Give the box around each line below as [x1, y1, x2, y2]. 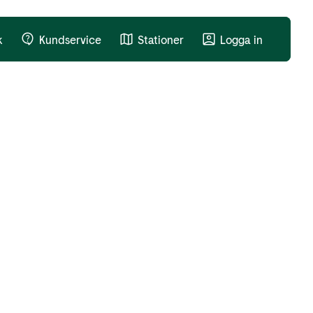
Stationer [138, 32, 184, 46]
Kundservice [39, 32, 101, 46]
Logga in [220, 32, 263, 46]
